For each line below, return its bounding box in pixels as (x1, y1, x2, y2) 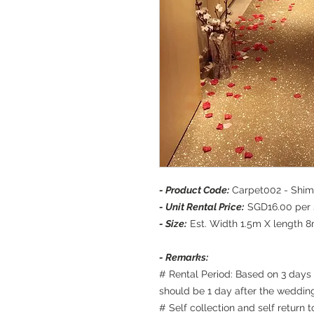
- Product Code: (159, 184, 231, 196)
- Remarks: (159, 252, 208, 264)
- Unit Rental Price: (159, 201, 244, 213)
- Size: (159, 218, 186, 230)
